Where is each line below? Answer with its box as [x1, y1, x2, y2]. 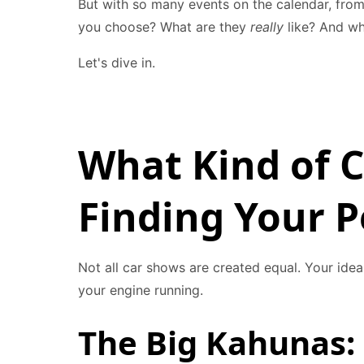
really [250, 19, 284, 35]
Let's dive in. [78, 54, 155, 71]
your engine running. [78, 282, 203, 298]
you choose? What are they [78, 19, 250, 35]
